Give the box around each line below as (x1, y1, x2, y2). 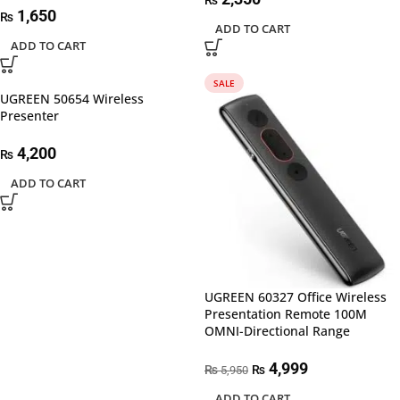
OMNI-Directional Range (204, 322, 350, 339)
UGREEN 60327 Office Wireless (204, 288, 387, 305)
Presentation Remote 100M (204, 305, 367, 322)
